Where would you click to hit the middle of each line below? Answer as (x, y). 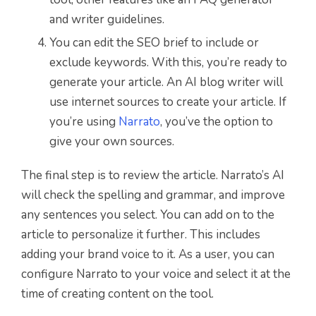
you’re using (84, 122)
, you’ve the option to (217, 122)
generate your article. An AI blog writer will (166, 83)
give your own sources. (112, 142)
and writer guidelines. (107, 20)
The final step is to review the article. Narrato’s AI (153, 176)
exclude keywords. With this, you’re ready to (168, 63)
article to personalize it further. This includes (141, 235)
